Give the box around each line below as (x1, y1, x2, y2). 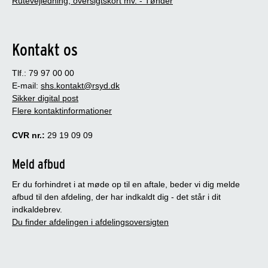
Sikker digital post (12, 93, 78, 103)
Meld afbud (12, 156, 65, 172)
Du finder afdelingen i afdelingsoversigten (12, 217, 169, 227)
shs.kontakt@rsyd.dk (41, 80, 120, 90)
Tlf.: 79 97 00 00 (12, 68, 74, 78)
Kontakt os (12, 39, 78, 60)
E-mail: (12, 80, 41, 90)
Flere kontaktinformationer (12, 105, 112, 115)
